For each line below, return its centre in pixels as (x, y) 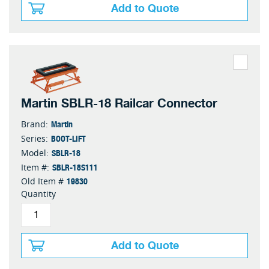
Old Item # (42, 181)
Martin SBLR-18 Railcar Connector (119, 104)
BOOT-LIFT (68, 138)
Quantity (38, 194)
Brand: (35, 124)
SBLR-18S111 (75, 167)
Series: (35, 139)
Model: (35, 153)
